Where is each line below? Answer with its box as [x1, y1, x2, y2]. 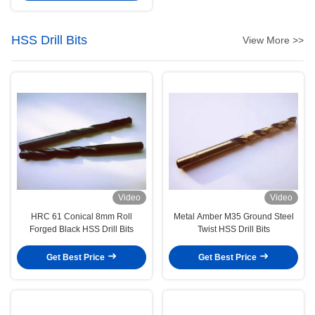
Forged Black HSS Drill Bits [30, 224, 134, 234]
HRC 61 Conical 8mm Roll [31, 211, 132, 221]
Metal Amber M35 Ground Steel [173, 211, 294, 221]
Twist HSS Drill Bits [197, 224, 270, 234]
